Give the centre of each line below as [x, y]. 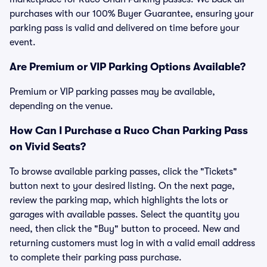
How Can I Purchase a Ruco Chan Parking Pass [129, 131]
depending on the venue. [61, 106]
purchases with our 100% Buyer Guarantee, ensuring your [132, 14]
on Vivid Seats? [48, 147]
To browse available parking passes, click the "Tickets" [123, 172]
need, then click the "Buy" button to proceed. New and [125, 229]
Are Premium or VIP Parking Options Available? [128, 67]
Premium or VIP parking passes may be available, [112, 92]
